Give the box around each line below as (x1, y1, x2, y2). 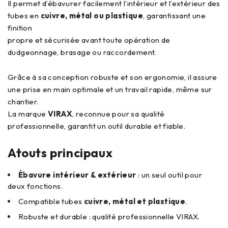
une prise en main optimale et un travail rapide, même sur (8, 84, 212, 94)
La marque (8, 109, 48, 119)
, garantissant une (143, 11, 206, 20)
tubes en (8, 11, 41, 20)
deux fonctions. (8, 181, 63, 191)
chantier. (8, 97, 39, 106)
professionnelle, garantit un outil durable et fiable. (8, 121, 186, 131)
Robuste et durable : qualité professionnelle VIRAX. (18, 212, 200, 221)
